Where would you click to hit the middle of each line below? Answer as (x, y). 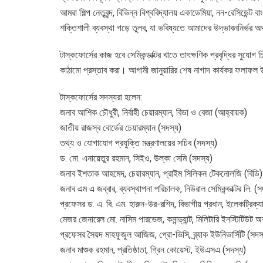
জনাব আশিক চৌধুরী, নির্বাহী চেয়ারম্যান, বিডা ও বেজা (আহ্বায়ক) (154, 112)
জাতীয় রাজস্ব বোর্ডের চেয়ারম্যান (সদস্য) (121, 127)
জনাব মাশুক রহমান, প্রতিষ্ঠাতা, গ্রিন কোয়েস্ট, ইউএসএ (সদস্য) (153, 249)
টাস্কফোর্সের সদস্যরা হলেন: (101, 97)
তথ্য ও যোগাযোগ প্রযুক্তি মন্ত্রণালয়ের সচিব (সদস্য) (139, 143)
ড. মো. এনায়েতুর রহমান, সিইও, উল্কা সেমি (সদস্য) (136, 158)
